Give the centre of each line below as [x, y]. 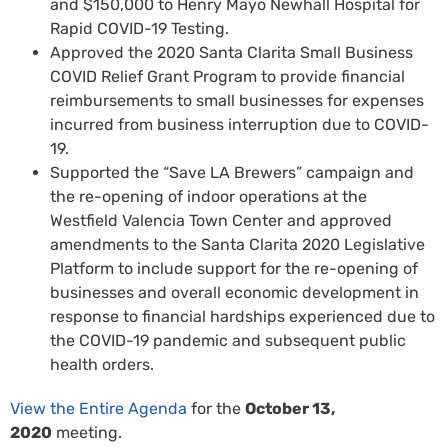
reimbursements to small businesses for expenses [237, 100]
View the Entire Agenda [98, 408]
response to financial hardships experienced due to [242, 316]
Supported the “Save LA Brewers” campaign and [232, 172]
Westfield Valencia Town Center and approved [221, 220]
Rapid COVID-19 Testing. [139, 28]
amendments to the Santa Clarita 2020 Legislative [237, 244]
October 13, [290, 408]
